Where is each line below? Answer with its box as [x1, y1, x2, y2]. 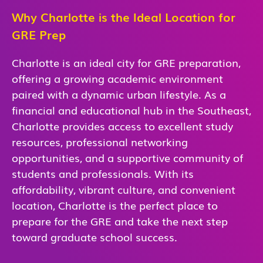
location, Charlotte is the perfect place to [12, 197, 218, 213]
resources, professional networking [12, 133, 188, 149]
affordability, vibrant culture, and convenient [12, 181, 235, 197]
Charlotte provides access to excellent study [12, 117, 233, 133]
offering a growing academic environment [12, 70, 223, 86]
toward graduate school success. [12, 228, 177, 244]
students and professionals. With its [12, 165, 194, 181]
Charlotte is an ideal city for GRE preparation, [12, 54, 241, 70]
